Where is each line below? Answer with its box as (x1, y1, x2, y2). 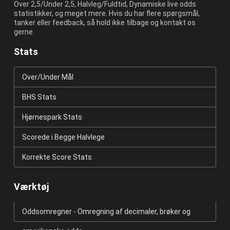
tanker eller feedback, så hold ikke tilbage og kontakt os (13, 18, 196, 27)
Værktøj (13, 181, 49, 193)
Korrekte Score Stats (22, 153, 92, 162)
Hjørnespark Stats (22, 113, 82, 122)
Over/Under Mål (22, 73, 73, 82)
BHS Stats (22, 93, 56, 102)
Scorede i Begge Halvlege (22, 133, 105, 142)
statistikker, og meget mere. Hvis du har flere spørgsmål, (13, 9, 200, 18)
